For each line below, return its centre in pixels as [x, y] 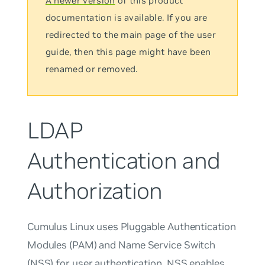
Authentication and [124, 161]
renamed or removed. [91, 69]
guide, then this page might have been [128, 52]
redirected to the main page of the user [130, 35]
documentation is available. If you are [126, 17]
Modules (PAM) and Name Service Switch [121, 245]
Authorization [95, 191]
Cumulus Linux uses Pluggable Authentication [131, 226]
